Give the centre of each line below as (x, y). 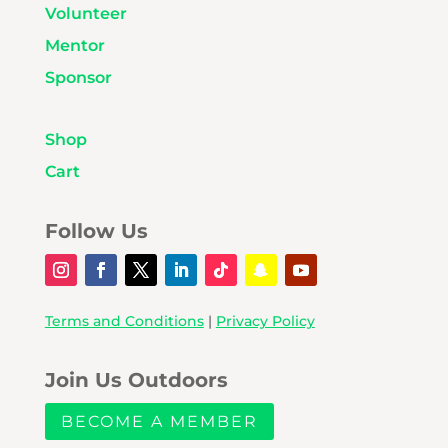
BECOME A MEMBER (159, 421)
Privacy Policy (265, 321)
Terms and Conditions (124, 321)
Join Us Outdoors (136, 380)
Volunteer (85, 14)
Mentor (74, 46)
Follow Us (96, 231)
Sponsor (78, 78)
